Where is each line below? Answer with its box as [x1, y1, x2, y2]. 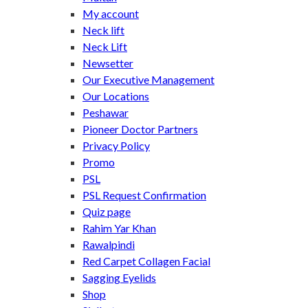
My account [82, 6, 139, 20]
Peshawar [82, 105, 129, 119]
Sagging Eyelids [82, 270, 156, 284]
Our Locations [82, 89, 149, 102]
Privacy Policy [82, 138, 150, 152]
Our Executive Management [82, 72, 214, 86]
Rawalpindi [82, 237, 135, 251]
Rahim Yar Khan [82, 221, 156, 234]
